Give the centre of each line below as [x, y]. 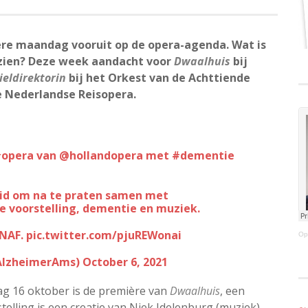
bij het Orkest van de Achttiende [158, 77]
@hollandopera [101, 155]
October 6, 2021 [125, 262]
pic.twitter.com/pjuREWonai [104, 235]
